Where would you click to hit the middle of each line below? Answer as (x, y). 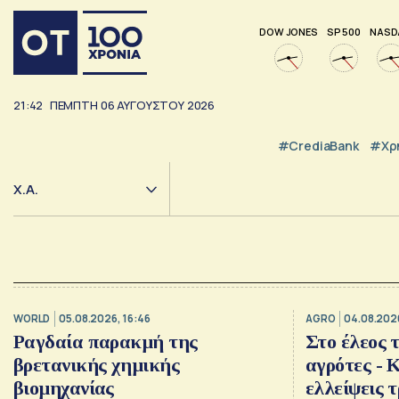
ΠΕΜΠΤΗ (73, 106)
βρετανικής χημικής (97, 365)
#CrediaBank (318, 145)
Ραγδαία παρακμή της (106, 342)
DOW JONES (289, 31)
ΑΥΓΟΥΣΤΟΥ (151, 106)
